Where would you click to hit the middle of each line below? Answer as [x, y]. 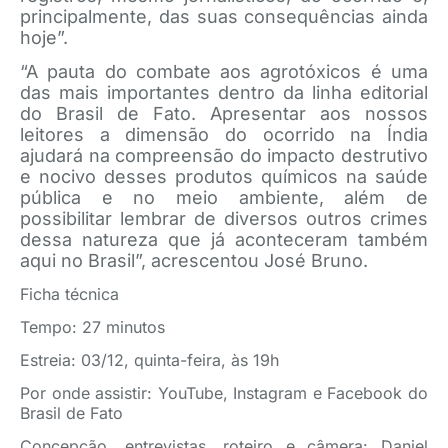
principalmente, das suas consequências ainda [224, 16]
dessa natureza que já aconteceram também [224, 239]
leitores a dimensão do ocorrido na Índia [224, 134]
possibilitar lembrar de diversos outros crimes [224, 218]
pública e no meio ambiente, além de [224, 197]
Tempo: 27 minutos [92, 327]
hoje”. [44, 37]
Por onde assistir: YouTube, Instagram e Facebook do [224, 393]
